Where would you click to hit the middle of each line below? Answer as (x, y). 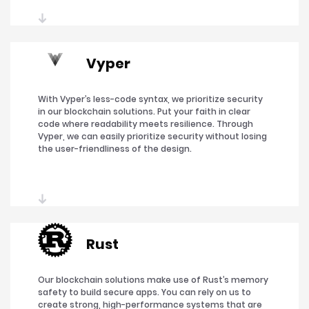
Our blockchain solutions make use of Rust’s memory (153, 280)
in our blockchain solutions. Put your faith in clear (144, 112)
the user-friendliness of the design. (115, 149)
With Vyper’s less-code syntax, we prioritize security (150, 99)
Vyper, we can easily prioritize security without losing (152, 137)
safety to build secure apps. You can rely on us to (144, 292)
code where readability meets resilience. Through (146, 124)
